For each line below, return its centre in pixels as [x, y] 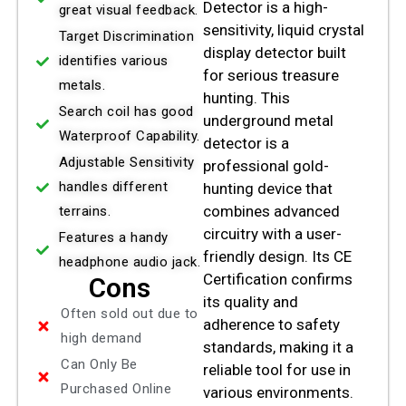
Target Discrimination [126, 37]
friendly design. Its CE [277, 257]
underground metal [268, 121]
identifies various [113, 61]
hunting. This [246, 98]
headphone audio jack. [129, 262]
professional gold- [266, 166]
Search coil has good [126, 112]
